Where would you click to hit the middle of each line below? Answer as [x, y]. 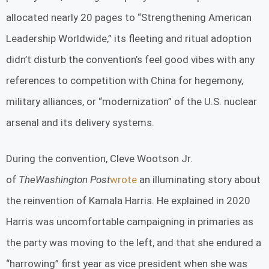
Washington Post [73, 180]
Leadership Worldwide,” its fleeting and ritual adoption [129, 38]
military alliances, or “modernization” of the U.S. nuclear [131, 101]
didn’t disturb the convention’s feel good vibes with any [130, 59]
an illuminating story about [199, 180]
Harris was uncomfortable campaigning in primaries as [130, 222]
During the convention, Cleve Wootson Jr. [99, 159]
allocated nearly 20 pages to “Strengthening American [129, 17]
